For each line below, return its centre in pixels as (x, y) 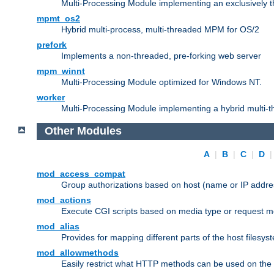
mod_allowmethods (78, 253)
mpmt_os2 (58, 18)
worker (51, 97)
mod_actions (64, 200)
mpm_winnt (61, 71)
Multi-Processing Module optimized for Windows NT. (161, 82)
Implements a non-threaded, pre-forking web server (161, 55)
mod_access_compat (81, 174)
